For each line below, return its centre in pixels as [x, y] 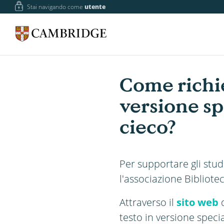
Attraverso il [148, 202]
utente [95, 7]
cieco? [148, 127]
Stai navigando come [56, 7]
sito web [197, 202]
